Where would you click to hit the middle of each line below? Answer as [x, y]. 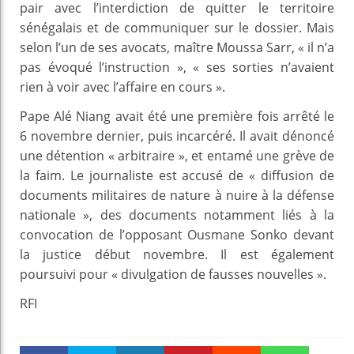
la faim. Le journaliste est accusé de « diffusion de [177, 175]
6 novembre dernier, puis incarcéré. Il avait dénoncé [177, 136]
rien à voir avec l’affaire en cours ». [122, 87]
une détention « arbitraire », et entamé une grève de [177, 155]
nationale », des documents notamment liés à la [177, 215]
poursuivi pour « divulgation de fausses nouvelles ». [173, 274]
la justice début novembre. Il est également [177, 254]
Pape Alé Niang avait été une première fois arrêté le [177, 116]
